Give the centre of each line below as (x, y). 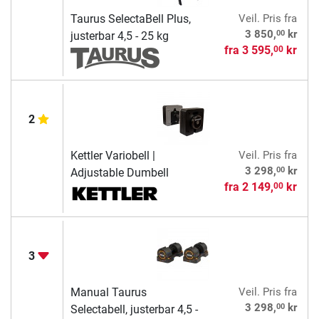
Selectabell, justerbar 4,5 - (134, 310)
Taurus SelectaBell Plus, (130, 19)
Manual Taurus (108, 293)
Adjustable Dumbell (119, 173)
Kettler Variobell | (113, 156)
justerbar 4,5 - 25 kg (119, 36)
